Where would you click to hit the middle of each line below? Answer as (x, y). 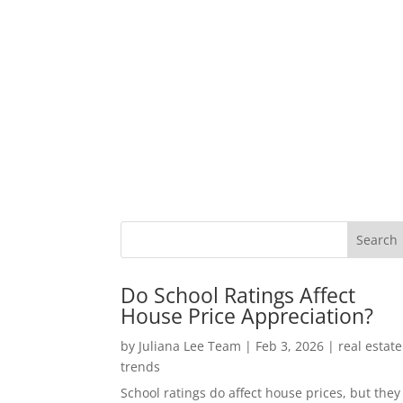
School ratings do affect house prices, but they (261, 392)
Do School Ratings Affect (238, 295)
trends (141, 366)
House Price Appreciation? (247, 315)
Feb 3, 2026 (290, 345)
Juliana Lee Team (190, 345)
